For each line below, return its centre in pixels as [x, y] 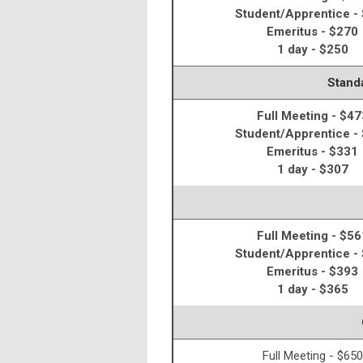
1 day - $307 [312, 170]
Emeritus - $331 [312, 152]
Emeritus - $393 [312, 272]
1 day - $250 [312, 50]
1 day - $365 [312, 290]
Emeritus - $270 [312, 32]
